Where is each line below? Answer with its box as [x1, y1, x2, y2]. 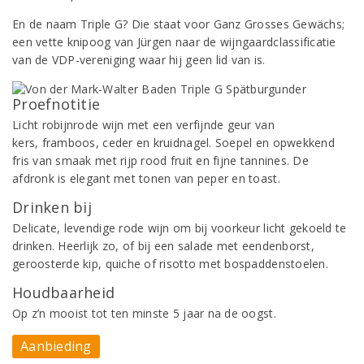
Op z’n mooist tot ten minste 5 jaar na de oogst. [12, 305, 276, 321]
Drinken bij [12, 197, 92, 217]
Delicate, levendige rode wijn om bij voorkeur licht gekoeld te [12, 220, 347, 236]
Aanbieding [20, 337, 92, 355]
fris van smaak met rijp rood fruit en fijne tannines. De [12, 153, 309, 168]
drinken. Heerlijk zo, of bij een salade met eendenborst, [12, 238, 314, 253]
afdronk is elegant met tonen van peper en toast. [12, 171, 280, 186]
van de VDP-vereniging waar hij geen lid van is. [12, 52, 266, 67]
